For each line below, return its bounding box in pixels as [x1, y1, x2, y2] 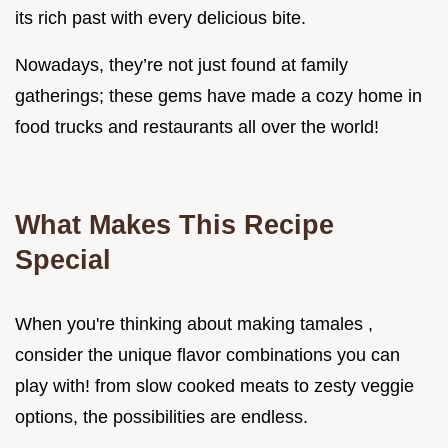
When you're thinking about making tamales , [15, 314, 373, 335]
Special [15, 244, 111, 276]
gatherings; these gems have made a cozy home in [15, 86, 422, 107]
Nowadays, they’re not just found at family [15, 55, 348, 76]
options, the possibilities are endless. [15, 407, 308, 428]
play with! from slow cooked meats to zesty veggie [15, 376, 414, 397]
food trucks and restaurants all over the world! [15, 117, 379, 138]
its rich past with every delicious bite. [15, 8, 306, 29]
